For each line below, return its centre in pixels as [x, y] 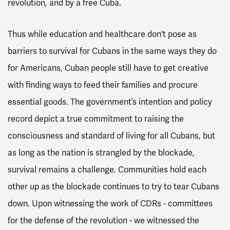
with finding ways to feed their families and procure [103, 85]
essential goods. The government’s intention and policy [110, 102]
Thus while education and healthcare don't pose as [102, 35]
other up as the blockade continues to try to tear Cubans [113, 187]
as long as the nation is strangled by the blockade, [101, 153]
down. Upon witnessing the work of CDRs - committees [110, 204]
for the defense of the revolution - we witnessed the [103, 221]
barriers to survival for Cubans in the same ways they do [112, 52]
